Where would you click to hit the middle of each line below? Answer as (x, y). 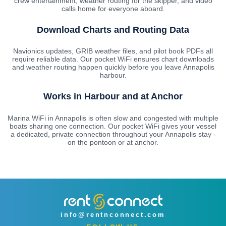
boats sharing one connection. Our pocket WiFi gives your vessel (113, 126)
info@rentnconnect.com (113, 215)
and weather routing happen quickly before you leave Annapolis (113, 67)
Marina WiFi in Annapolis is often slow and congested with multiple (113, 118)
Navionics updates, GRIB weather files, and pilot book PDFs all (113, 51)
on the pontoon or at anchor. (113, 143)
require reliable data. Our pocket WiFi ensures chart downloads (113, 59)
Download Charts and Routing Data (113, 30)
